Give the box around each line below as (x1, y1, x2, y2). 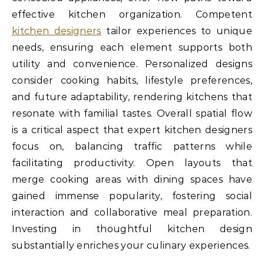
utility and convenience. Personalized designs (12, 58, 252, 70)
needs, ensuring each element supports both (12, 42, 252, 54)
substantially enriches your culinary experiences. (12, 240, 250, 252)
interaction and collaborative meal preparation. (12, 207, 252, 219)
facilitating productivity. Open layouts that (12, 157, 252, 169)
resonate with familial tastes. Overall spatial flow (12, 108, 252, 120)
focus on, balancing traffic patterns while (12, 141, 252, 153)
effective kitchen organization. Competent (12, 9, 252, 21)
